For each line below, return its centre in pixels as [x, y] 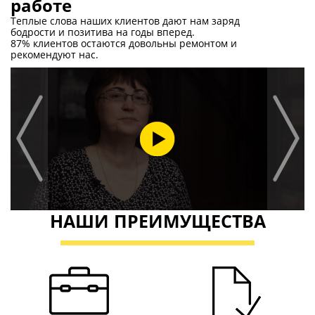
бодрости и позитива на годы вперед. [103, 32]
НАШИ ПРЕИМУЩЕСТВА [157, 220]
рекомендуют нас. [54, 55]
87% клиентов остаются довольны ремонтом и [124, 44]
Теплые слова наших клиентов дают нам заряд [125, 21]
